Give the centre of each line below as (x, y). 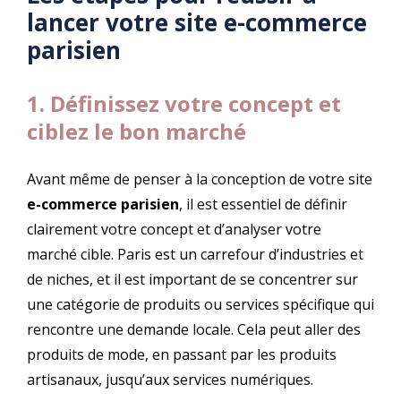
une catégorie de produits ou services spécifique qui (200, 305)
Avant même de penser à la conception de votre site (200, 179)
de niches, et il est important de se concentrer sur (192, 280)
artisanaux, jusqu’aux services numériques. (170, 380)
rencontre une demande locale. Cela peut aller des (194, 330)
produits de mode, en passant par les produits (182, 355)
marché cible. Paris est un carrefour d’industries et (195, 255)
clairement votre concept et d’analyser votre (174, 230)
